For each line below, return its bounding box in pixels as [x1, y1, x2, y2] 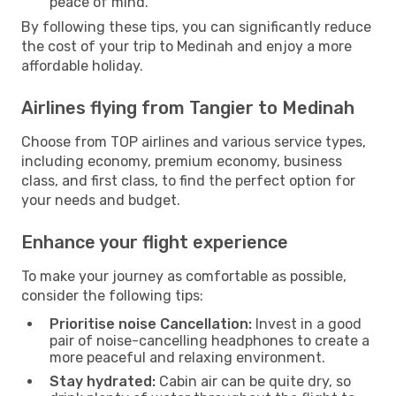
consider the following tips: [21, 286, 203, 304]
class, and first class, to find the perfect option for [21, 171, 355, 189]
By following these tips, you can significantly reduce [21, 18, 371, 35]
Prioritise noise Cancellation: [49, 315, 252, 332]
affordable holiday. [21, 57, 143, 74]
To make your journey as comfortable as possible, [21, 267, 346, 285]
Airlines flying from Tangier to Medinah [21, 96, 354, 118]
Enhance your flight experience [21, 231, 288, 253]
